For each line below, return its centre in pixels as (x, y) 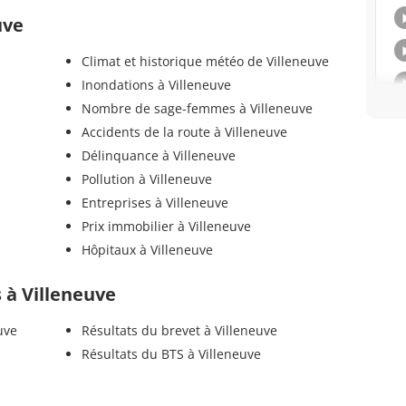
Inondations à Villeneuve (156, 85)
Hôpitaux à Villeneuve (147, 250)
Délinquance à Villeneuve (158, 156)
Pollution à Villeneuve (146, 179)
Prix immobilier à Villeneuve (166, 227)
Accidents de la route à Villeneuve (184, 132)
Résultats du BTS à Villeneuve (171, 354)
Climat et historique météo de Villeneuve (205, 62)
